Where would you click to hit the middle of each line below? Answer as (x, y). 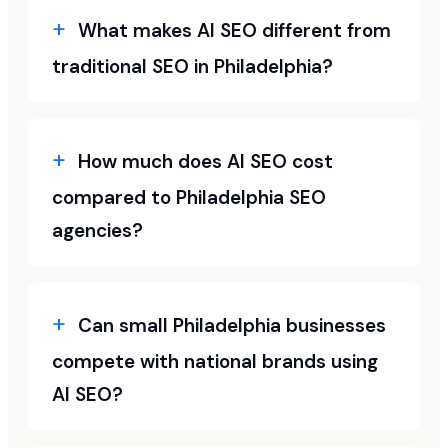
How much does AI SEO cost (205, 161)
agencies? (97, 230)
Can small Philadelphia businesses (232, 325)
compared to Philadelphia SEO (189, 197)
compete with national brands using (215, 361)
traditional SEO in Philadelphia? (192, 66)
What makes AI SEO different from (234, 30)
